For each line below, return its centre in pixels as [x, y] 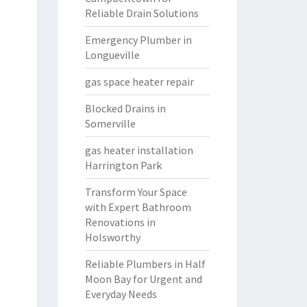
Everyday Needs [121, 294]
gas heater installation [139, 150]
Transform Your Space [136, 192]
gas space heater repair [139, 82]
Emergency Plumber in [138, 40]
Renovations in [120, 222]
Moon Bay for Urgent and [143, 279]
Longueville [112, 55]
